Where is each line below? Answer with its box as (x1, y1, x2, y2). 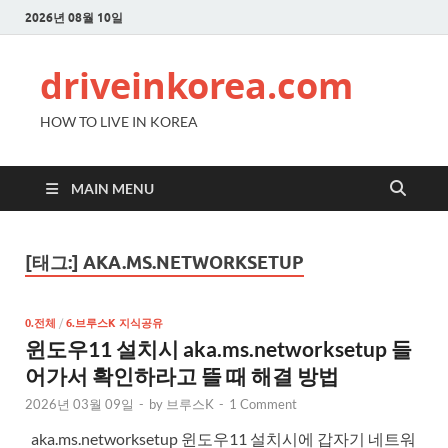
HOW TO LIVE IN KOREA (40, 113, 198, 130)
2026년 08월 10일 (25, 9, 123, 25)
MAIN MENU (71, 180, 154, 197)
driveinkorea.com (40, 61, 353, 110)
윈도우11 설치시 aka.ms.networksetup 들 (25, 335, 412, 361)
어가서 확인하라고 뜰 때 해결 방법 (25, 362, 339, 388)
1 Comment (229, 395, 297, 412)
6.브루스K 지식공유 (66, 315, 163, 330)
